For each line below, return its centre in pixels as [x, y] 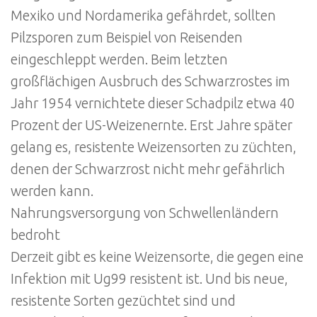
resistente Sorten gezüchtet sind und [123, 300]
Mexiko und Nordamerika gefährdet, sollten [143, 15]
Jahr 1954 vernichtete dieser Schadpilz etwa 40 [153, 103]
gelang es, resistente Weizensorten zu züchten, [154, 147]
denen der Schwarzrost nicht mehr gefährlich [148, 169]
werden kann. [52, 191]
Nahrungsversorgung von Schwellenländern [145, 213]
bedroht [35, 235]
